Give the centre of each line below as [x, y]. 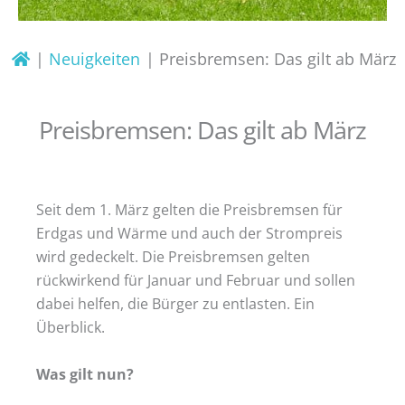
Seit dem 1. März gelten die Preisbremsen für [189, 210]
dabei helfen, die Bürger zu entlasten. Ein [175, 304]
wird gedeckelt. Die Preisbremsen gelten [173, 257]
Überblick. [71, 327]
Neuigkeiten [95, 59]
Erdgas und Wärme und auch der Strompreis [189, 233]
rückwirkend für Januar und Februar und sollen [196, 280]
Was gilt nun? [85, 374]
